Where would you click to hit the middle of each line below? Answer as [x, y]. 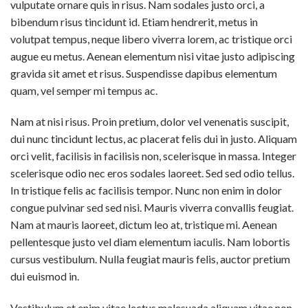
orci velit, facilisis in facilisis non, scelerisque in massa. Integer [153, 156]
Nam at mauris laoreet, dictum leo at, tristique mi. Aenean [144, 225]
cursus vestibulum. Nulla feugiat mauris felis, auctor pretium [150, 259]
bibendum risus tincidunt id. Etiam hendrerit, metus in [134, 21]
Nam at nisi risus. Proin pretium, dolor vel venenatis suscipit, [150, 122]
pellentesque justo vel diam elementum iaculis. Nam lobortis [150, 242]
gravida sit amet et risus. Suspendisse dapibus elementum [144, 73]
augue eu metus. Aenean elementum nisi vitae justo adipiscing [153, 56]
